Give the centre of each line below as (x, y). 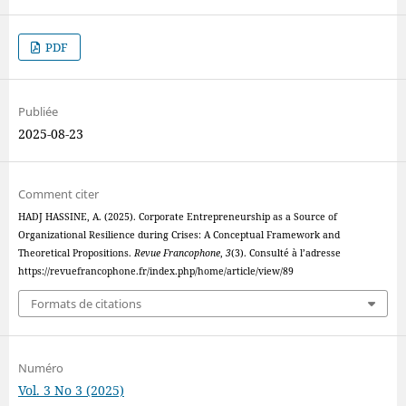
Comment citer (58, 194)
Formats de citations (86, 303)
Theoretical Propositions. (76, 253)
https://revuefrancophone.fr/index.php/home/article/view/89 (155, 271)
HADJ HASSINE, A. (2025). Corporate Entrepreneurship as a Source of (177, 217)
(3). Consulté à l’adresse (285, 253)
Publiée (38, 112)
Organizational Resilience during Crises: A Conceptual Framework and (179, 235)
